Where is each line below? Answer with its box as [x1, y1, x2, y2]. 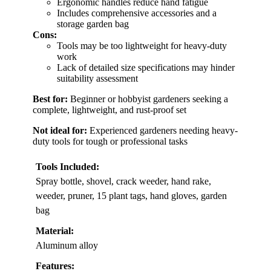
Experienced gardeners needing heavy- [87, 125, 238, 136]
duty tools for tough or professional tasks [33, 136, 188, 147]
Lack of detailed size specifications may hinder [57, 62, 235, 73]
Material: [36, 226, 74, 237]
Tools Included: [36, 162, 99, 172]
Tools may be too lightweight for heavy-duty [57, 41, 227, 51]
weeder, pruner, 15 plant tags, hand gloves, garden [36, 191, 227, 201]
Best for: [33, 94, 68, 105]
